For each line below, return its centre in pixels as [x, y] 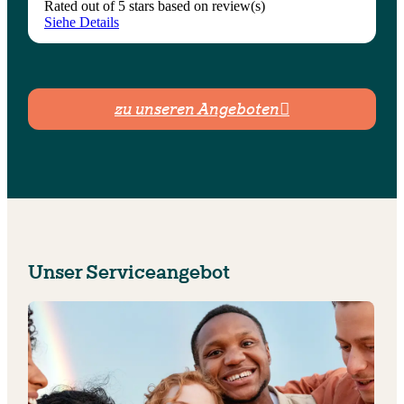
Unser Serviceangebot [129, 271]
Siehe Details [82, 22]
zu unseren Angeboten [197, 108]
